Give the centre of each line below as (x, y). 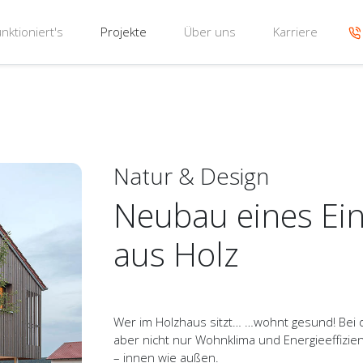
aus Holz (176, 254)
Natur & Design (191, 175)
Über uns (209, 32)
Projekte (123, 32)
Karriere (295, 32)
